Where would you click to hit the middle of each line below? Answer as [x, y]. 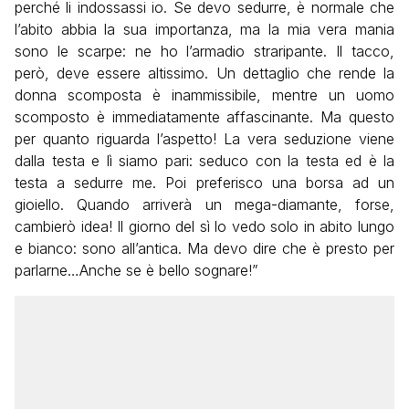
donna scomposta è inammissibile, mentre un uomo [204, 94]
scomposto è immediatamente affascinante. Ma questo [204, 116]
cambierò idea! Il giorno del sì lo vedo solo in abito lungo [204, 226]
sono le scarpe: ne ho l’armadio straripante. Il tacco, [204, 51]
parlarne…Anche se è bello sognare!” [136, 270]
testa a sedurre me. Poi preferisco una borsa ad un [204, 182]
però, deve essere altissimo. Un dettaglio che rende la [204, 73]
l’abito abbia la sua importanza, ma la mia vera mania [204, 29]
